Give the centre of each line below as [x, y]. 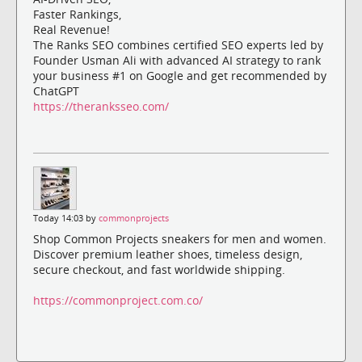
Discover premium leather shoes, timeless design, [168, 254]
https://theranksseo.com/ [101, 106]
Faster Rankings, [77, 14]
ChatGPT [56, 90]
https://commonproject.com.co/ [118, 300]
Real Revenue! [72, 29]
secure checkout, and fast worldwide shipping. [159, 269]
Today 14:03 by [66, 218]
